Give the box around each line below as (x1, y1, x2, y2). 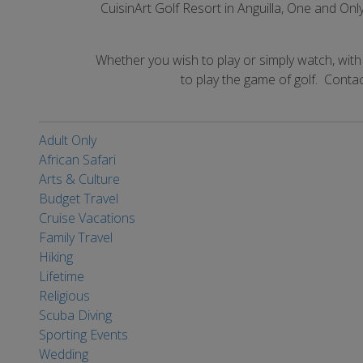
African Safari (39, 151, 116, 169)
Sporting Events (39, 326, 128, 344)
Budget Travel (39, 190, 118, 207)
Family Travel (39, 228, 113, 246)
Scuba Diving (39, 306, 112, 324)
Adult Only (39, 131, 96, 149)
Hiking (39, 248, 73, 266)
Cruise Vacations (39, 209, 135, 227)
